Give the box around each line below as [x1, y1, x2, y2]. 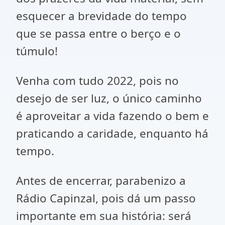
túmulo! [16, 43, 58, 59]
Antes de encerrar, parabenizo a [16, 173, 186, 188]
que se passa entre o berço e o [16, 26, 181, 41]
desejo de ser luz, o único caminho [16, 90, 202, 106]
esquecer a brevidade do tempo [16, 8, 187, 24]
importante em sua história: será [16, 208, 191, 223]
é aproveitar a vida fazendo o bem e [16, 108, 209, 124]
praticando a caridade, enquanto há [16, 126, 208, 141]
